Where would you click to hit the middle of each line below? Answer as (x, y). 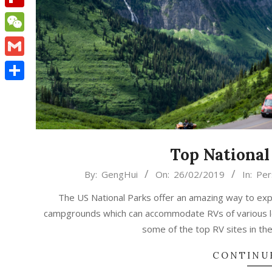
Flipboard (24, 17)
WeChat (21, 41)
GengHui (119, 175)
